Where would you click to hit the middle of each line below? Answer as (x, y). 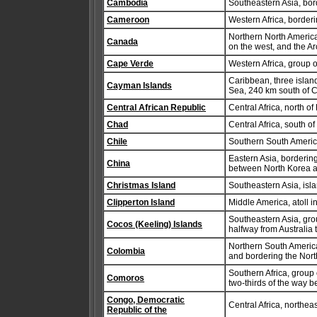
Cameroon (128, 20)
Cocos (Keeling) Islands (155, 224)
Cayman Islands (139, 86)
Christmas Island (141, 185)
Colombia (126, 251)
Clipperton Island (141, 202)
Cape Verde (130, 64)
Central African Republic (156, 108)
